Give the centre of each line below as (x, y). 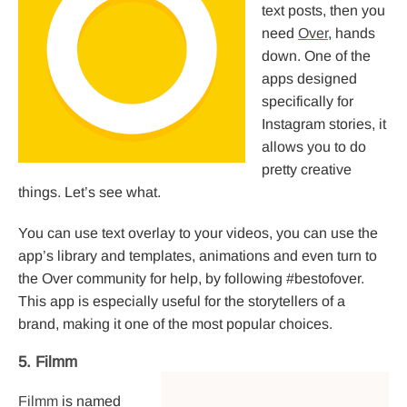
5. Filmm (48, 362)
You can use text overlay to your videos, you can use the (198, 233)
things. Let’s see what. (89, 193)
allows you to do (314, 147)
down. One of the (316, 56)
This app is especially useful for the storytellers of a (182, 302)
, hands (352, 34)
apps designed (309, 79)
